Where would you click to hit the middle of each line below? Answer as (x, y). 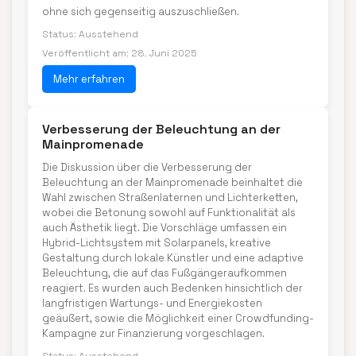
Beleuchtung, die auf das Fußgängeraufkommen (164, 273)
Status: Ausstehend (90, 34)
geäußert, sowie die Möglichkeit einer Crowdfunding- (178, 318)
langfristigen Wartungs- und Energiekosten (152, 303)
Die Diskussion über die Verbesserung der (147, 167)
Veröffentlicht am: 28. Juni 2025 (120, 53)
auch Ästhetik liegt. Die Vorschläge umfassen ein (164, 228)
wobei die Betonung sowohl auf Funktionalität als (169, 213)
